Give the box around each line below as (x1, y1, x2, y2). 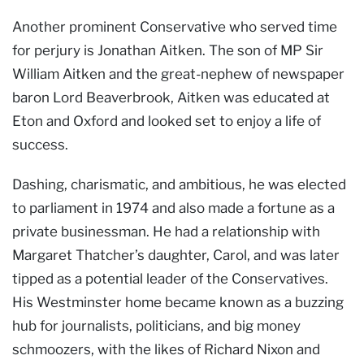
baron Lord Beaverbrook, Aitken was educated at (12, 89, 330, 106)
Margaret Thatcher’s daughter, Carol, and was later (12, 246, 340, 263)
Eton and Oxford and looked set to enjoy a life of (12, 112, 321, 129)
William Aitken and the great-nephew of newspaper (12, 65, 344, 82)
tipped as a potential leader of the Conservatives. (12, 270, 328, 287)
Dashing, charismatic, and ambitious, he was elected (12, 175, 346, 193)
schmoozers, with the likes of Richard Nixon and (12, 340, 320, 357)
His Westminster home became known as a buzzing (12, 293, 344, 310)
